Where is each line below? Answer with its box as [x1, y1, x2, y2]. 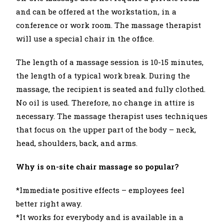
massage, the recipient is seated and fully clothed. [16, 84, 206, 94]
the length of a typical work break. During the [16, 70, 190, 80]
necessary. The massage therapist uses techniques [16, 111, 208, 121]
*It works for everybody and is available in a [16, 212, 184, 222]
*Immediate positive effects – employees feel [16, 185, 185, 195]
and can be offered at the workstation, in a [16, 6, 177, 16]
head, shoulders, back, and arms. [16, 138, 138, 148]
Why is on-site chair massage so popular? [16, 161, 179, 171]
